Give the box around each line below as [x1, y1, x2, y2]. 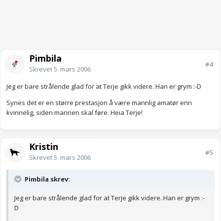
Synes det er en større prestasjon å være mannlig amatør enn [6, 98, 192, 108]
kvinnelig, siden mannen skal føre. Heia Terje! [6, 108, 143, 117]
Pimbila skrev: [23, 175, 70, 184]
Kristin [29, 141, 58, 153]
